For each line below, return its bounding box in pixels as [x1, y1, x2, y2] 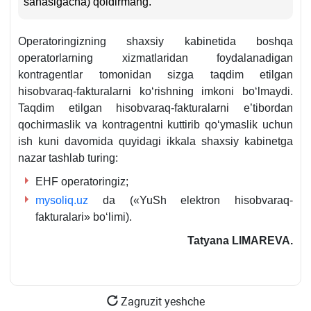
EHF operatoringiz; [35, 176, 128, 188]
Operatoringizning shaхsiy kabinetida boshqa [18, 35, 293, 48]
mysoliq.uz [35, 194, 88, 207]
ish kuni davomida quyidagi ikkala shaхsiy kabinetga [18, 135, 293, 148]
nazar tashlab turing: [18, 152, 118, 165]
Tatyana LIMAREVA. [187, 235, 293, 247]
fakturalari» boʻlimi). [35, 211, 132, 224]
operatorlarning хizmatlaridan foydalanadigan [18, 52, 293, 65]
